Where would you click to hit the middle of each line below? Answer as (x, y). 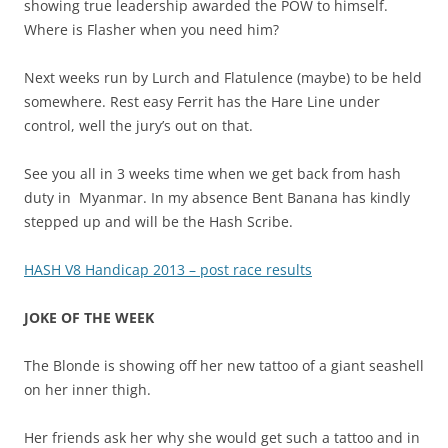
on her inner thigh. (87, 390)
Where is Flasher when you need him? (151, 30)
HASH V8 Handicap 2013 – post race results (168, 270)
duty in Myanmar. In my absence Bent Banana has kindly (217, 198)
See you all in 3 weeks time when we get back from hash (212, 174)
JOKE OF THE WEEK (89, 318)
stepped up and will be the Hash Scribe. (158, 222)
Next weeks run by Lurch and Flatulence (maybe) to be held (223, 78)
